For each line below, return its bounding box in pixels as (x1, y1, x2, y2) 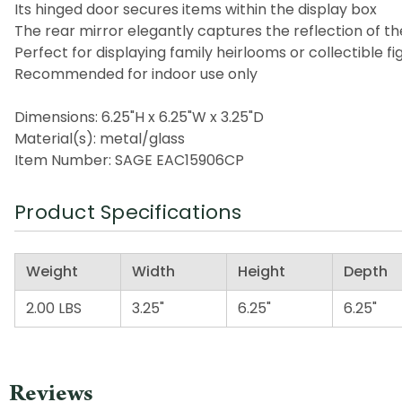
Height (238, 260, 285, 282)
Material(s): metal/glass (14, 127, 185, 149)
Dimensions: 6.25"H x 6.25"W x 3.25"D (14, 106, 264, 127)
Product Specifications (14, 197, 242, 226)
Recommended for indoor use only (14, 63, 258, 84)
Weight (26, 260, 78, 282)
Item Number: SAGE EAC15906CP (14, 149, 244, 170)
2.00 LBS (26, 297, 82, 319)
